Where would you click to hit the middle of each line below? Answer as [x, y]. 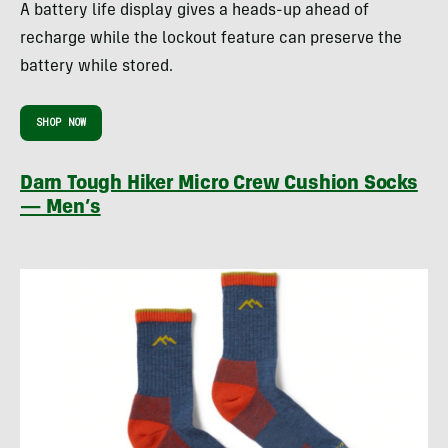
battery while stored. [96, 67]
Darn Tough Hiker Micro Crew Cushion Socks [219, 185]
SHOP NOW [61, 123]
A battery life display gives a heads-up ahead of [194, 11]
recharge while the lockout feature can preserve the [211, 39]
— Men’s [60, 209]
